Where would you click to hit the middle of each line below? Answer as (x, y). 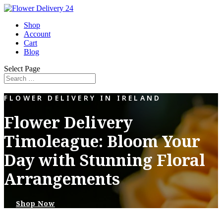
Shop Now (35, 204)
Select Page (22, 69)
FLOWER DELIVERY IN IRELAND (83, 98)
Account (37, 34)
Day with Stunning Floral (105, 160)
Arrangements (62, 179)
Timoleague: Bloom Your (102, 141)
